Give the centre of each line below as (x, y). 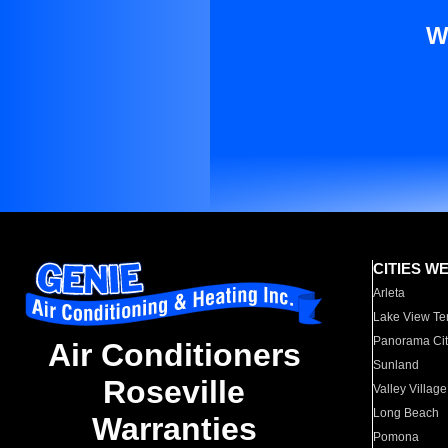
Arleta (389, 293)
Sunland (396, 365)
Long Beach (406, 413)
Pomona (396, 437)
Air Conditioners (174, 355)
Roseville (174, 392)
